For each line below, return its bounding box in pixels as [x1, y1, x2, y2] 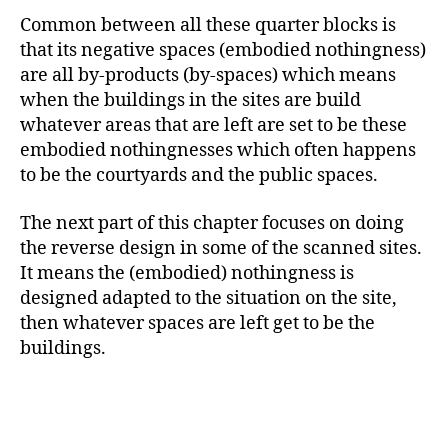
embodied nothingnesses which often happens [20, 139, 416, 162]
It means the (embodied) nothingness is [20, 261, 354, 285]
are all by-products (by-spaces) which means [20, 64, 396, 87]
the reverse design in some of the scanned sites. [20, 236, 422, 260]
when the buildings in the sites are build [20, 89, 361, 112]
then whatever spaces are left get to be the [20, 311, 375, 335]
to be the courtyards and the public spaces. [20, 164, 378, 187]
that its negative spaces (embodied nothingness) [20, 39, 426, 62]
